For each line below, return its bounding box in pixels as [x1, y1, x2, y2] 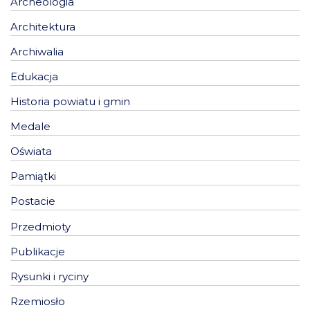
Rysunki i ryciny [10, 269, 89, 283]
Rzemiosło [10, 294, 65, 308]
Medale [10, 120, 51, 134]
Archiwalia [10, 45, 64, 59]
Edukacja [10, 70, 58, 84]
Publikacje [10, 244, 65, 258]
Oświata [10, 145, 52, 158]
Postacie [10, 194, 55, 208]
